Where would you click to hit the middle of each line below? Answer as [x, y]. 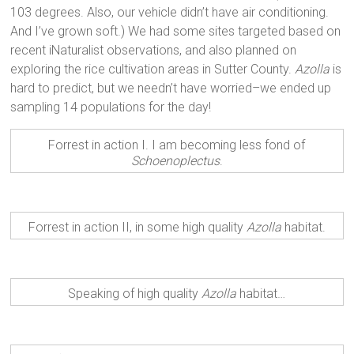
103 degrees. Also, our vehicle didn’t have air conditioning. [170, 13]
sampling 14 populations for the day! [111, 107]
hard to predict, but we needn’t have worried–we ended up [171, 88]
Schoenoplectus [175, 160]
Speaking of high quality [135, 293]
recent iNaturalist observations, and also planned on [154, 51]
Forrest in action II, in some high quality [137, 227]
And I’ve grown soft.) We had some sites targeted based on [176, 32]
